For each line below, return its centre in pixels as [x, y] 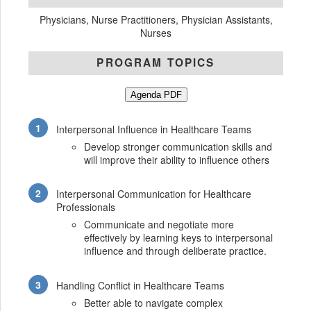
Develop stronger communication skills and [178, 146]
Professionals [86, 207]
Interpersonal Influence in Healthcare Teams [154, 129]
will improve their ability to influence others [177, 159]
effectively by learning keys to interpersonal [179, 238]
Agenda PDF [156, 95]
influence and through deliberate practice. [176, 251]
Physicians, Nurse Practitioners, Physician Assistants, [156, 20]
